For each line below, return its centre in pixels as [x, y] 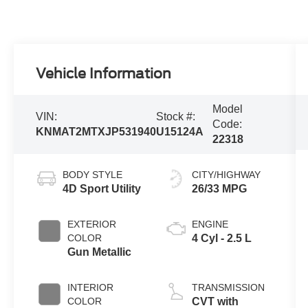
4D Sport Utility [102, 188]
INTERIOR [91, 287]
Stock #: [176, 116]
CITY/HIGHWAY [226, 174]
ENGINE [210, 224]
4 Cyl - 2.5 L [221, 238]
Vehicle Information [104, 73]
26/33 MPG [219, 188]
